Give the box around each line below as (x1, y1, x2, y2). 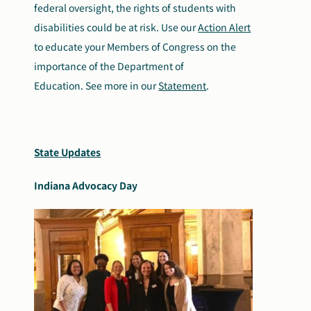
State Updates (34, 145, 101, 160)
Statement (158, 78, 207, 93)
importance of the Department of (34, 59, 185, 74)
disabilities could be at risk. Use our (34, 20, 199, 35)
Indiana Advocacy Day (34, 178, 138, 193)
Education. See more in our (34, 78, 159, 93)
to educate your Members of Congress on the (34, 40, 237, 54)
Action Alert (198, 20, 251, 35)
